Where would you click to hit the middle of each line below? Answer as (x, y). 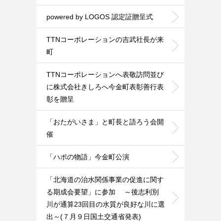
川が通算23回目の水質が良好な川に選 (106, 204)
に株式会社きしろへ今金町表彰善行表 (105, 87)
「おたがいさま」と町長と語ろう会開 (105, 122)
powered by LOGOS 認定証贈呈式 (100, 17)
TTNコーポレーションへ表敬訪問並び (105, 74)
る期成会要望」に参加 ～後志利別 (103, 192)
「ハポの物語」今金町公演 (88, 157)
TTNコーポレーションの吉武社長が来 (105, 39)
